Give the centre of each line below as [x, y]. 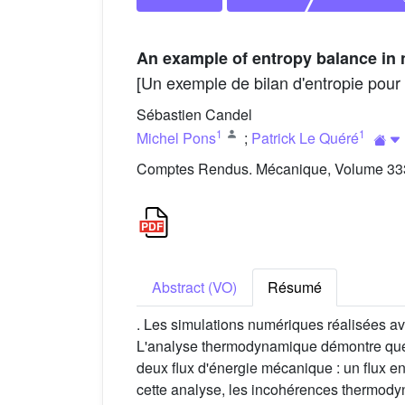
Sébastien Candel [194, 115]
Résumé [295, 287]
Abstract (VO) [194, 287]
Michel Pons [176, 137]
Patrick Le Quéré [305, 137]
